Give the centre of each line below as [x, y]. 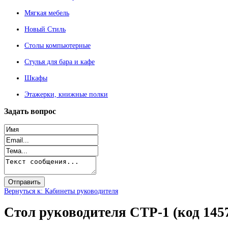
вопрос [42, 111]
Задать [16, 111]
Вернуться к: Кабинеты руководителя [61, 191]
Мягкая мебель [47, 13]
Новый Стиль [45, 29]
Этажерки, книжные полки [66, 94]
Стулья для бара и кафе [60, 62]
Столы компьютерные [58, 45]
